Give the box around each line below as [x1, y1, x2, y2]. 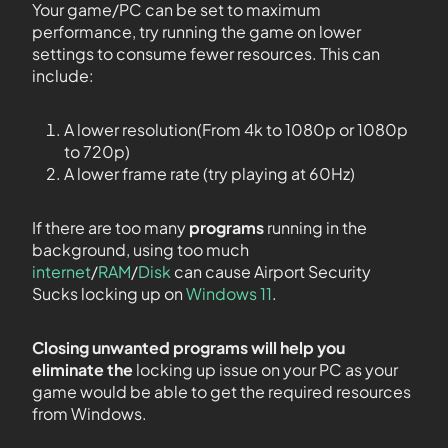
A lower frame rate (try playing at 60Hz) [64, 162, 355, 184]
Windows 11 [186, 282, 272, 304]
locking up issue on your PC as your [136, 358, 398, 380]
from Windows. [32, 402, 147, 424]
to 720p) [64, 140, 130, 162]
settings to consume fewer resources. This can [32, 42, 380, 64]
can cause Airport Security [171, 260, 371, 282]
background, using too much [32, 238, 249, 260]
